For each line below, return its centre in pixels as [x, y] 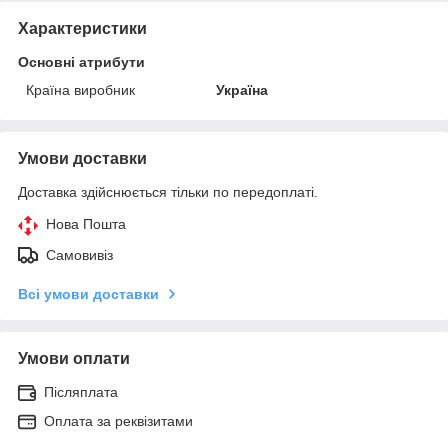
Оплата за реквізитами [118, 420]
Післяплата [81, 391]
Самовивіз [79, 254]
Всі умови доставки [88, 293]
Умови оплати [74, 358]
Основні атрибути [81, 61]
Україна [242, 89]
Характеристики [82, 28]
